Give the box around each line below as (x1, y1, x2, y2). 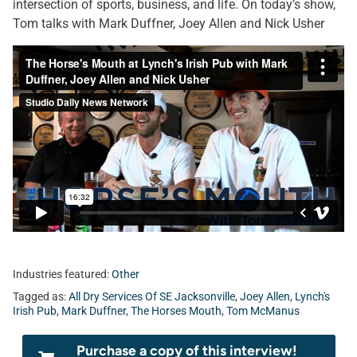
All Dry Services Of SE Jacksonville (69, 290, 235, 304)
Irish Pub (13, 304, 57, 318)
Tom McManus (226, 304, 300, 318)
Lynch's (295, 290, 330, 304)
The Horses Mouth (131, 304, 222, 318)
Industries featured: (13, 268, 112, 281)
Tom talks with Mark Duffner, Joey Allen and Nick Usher (13, 16, 324, 31)
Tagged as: (13, 290, 69, 304)
